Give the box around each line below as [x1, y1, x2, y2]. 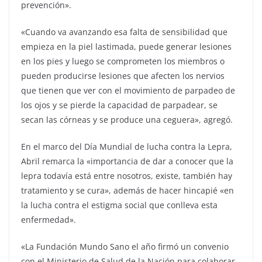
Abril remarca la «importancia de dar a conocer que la [21, 155, 233, 167]
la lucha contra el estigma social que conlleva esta [21, 199, 218, 211]
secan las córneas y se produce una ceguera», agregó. [21, 113, 233, 125]
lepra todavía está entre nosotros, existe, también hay [21, 170, 232, 181]
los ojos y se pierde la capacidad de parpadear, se [21, 99, 218, 111]
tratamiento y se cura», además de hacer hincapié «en [21, 184, 234, 196]
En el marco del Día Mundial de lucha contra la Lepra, [21, 140, 232, 152]
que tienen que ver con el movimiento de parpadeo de [21, 84, 235, 96]
